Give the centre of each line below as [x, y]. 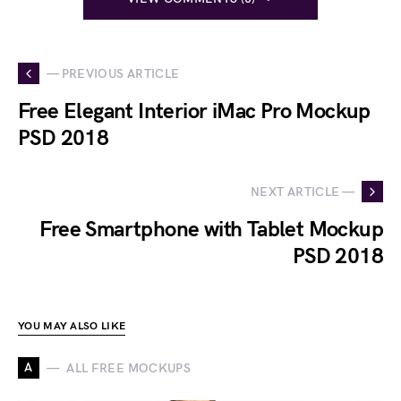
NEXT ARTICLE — [303, 192]
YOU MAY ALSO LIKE [72, 326]
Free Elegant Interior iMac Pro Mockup [194, 111]
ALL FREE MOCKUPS [128, 368]
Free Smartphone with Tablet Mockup [211, 230]
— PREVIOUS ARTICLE [113, 73]
